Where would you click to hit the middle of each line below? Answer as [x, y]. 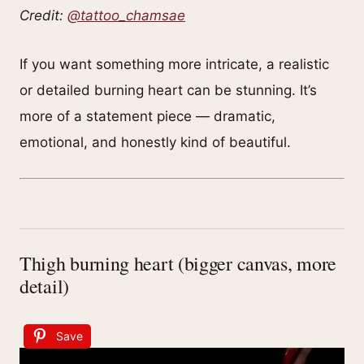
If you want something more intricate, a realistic [174, 65]
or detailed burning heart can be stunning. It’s [168, 91]
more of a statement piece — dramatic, [147, 117]
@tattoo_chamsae [126, 16]
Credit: [43, 16]
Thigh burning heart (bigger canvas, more [178, 264]
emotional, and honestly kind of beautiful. [155, 143]
